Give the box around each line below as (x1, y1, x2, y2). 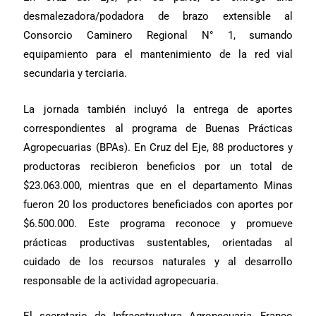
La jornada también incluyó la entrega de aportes (23, 102, 293, 116)
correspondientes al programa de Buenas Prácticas (23, 121, 293, 135)
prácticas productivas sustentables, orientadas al (23, 236, 293, 249)
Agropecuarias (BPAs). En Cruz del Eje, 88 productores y (23, 140, 293, 154)
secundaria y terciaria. (23, 67, 128, 80)
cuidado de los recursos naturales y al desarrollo (23, 255, 293, 268)
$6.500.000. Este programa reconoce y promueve (23, 217, 293, 230)
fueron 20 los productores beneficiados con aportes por (23, 197, 293, 211)
